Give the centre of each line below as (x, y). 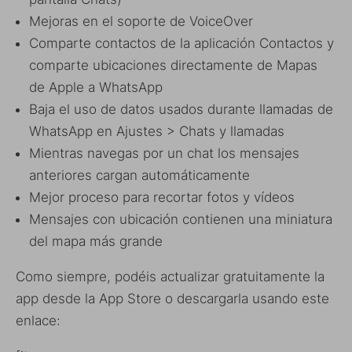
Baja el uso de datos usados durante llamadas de (181, 109)
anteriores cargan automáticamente (139, 175)
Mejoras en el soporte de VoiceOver (141, 21)
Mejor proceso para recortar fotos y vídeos (162, 197)
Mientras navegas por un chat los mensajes (164, 153)
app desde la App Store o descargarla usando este (172, 298)
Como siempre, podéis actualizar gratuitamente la (170, 276)
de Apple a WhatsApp (96, 87)
